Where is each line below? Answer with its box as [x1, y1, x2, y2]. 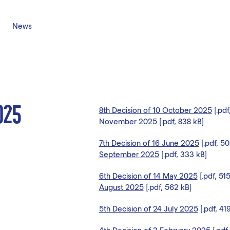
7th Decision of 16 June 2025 [99, 138, 199, 147]
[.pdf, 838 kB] [157, 117, 204, 126]
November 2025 [99, 117, 157, 126]
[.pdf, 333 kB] [159, 149, 207, 159]
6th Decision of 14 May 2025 [99, 171, 198, 180]
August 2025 [99, 182, 144, 191]
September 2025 [99, 149, 159, 159]
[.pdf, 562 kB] [143, 182, 191, 191]
